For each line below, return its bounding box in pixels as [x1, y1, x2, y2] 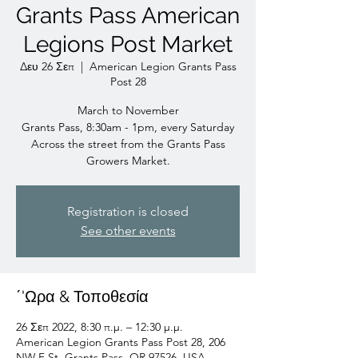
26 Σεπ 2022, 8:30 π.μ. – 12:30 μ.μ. [16, 319, 183, 334]
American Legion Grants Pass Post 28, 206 [16, 334, 225, 349]
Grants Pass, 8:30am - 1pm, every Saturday [22, 119, 234, 134]
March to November [77, 102, 179, 117]
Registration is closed [67, 203, 189, 219]
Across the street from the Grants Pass [30, 136, 225, 151]
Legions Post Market [23, 30, 233, 58]
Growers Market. [86, 153, 170, 168]
